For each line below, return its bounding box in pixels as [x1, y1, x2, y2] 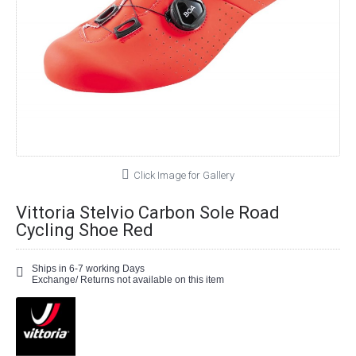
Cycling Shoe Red [16, 220, 153, 240]
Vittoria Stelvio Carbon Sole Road [16, 203, 280, 222]
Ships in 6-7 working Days [32, 263, 145, 274]
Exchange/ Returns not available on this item [32, 274, 224, 285]
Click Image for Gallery [133, 169, 234, 181]
